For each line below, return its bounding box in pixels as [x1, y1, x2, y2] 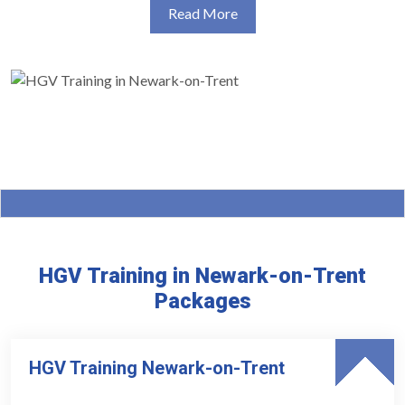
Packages [154, 288, 251, 315]
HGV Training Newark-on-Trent [29, 357, 285, 380]
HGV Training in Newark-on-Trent [39, 263, 366, 289]
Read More [167, 5, 238, 23]
